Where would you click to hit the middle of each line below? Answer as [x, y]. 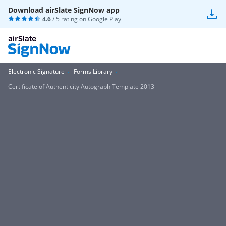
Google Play [104, 19]
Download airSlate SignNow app [64, 10]
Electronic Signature [36, 71]
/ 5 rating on [69, 19]
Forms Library [93, 71]
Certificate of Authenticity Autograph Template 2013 [81, 87]
